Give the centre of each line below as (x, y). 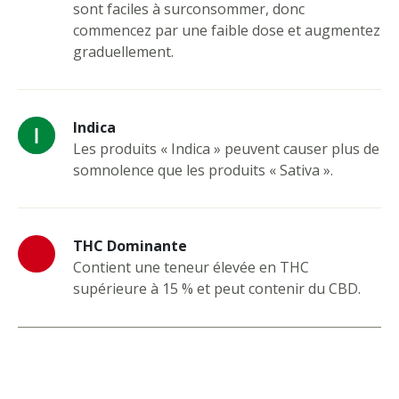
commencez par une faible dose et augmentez (227, 30)
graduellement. (123, 51)
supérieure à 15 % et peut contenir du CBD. (217, 288)
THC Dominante (130, 245)
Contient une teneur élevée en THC (191, 267)
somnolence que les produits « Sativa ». (203, 170)
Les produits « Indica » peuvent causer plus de (226, 148)
